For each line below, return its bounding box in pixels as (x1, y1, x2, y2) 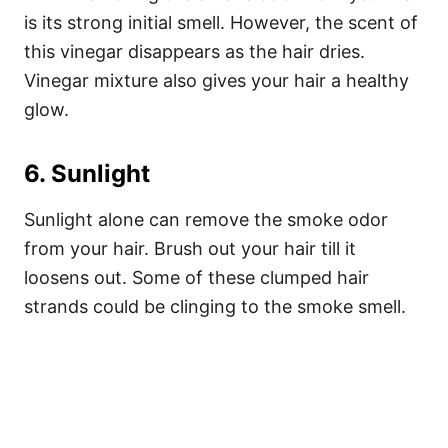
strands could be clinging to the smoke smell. (24, 296, 406, 317)
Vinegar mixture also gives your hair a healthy (24, 70, 409, 91)
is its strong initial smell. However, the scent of (24, 12, 418, 33)
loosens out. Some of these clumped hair (24, 267, 369, 288)
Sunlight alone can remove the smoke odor (24, 209, 388, 230)
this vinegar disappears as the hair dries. (24, 41, 365, 62)
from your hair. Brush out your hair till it (24, 238, 356, 259)
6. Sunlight (24, 159, 150, 188)
